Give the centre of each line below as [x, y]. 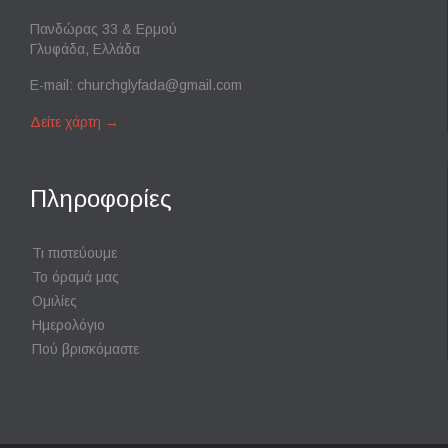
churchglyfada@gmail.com [159, 85]
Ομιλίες [54, 301]
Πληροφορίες [101, 199]
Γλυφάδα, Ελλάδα [85, 48]
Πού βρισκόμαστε [85, 349]
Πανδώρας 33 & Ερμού [103, 28]
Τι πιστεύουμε [74, 253]
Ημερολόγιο [68, 325]
